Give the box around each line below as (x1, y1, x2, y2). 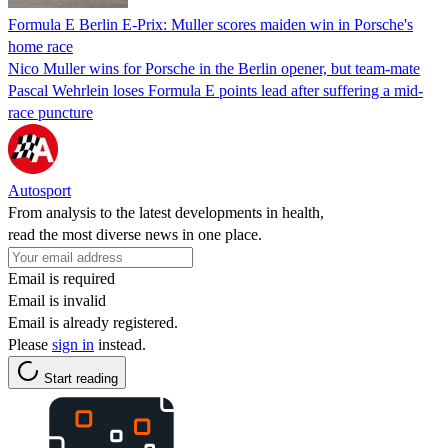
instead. (94, 335, 146, 353)
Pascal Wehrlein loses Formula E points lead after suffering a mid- (8, 81, 423, 99)
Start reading (44, 370, 118, 386)
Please (8, 335, 52, 353)
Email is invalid (8, 291, 106, 309)
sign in (52, 335, 94, 353)
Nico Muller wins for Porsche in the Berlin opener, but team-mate (8, 59, 420, 77)
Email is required (8, 269, 115, 287)
